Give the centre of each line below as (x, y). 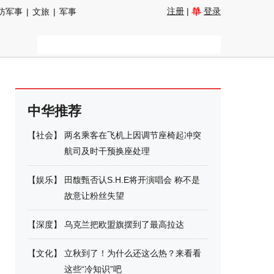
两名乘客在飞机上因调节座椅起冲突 (133, 135)
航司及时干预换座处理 (107, 151)
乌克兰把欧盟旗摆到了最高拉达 (124, 224)
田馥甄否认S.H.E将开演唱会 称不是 (132, 180)
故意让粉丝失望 (94, 196)
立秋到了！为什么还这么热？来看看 (133, 253)
